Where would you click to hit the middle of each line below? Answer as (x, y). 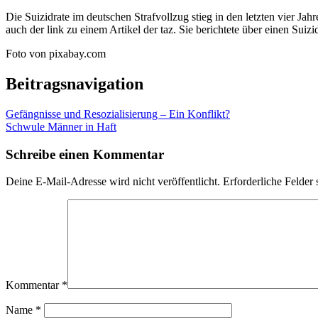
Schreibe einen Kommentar (85, 154)
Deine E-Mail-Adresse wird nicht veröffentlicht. (113, 182)
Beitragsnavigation (75, 84)
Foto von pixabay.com (56, 54)
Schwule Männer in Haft (61, 126)
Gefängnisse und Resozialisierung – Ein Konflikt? (118, 114)
